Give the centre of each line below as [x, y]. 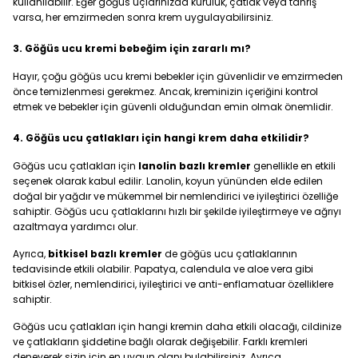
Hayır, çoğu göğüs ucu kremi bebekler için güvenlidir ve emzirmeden [178, 76]
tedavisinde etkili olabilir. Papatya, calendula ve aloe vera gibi [163, 269]
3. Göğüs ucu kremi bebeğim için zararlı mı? [132, 48]
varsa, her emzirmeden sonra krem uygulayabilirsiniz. [143, 17]
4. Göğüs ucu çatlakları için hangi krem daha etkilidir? [161, 138]
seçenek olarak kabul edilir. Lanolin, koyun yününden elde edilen [168, 181]
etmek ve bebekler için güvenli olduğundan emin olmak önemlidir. [173, 107]
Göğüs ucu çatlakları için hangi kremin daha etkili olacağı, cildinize [177, 326]
